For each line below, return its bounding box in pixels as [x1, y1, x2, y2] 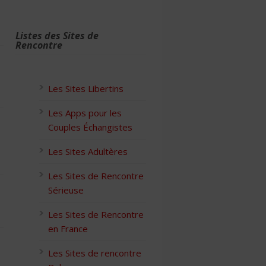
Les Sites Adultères [48, 145, 128, 157]
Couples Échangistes [48, 121, 132, 133]
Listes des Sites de [15, 28, 99, 42]
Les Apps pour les [48, 106, 122, 119]
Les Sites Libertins [48, 82, 123, 94]
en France [48, 222, 88, 235]
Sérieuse [48, 183, 84, 196]
